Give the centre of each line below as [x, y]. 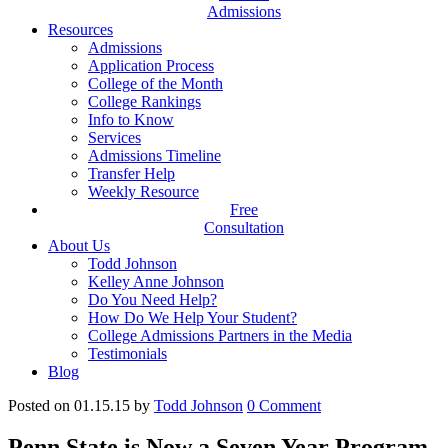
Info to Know [131, 119]
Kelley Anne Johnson [156, 281]
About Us [79, 245]
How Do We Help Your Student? [192, 317]
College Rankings [144, 101]
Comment [288, 405]
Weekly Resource [143, 191]
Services [114, 137]
